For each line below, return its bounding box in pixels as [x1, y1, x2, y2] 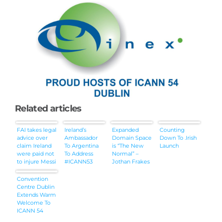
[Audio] [111, 181, 132, 189]
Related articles [14, 103, 82, 114]
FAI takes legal [16, 126, 56, 133]
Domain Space [111, 134, 152, 141]
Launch [159, 142, 179, 149]
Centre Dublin [16, 183, 55, 190]
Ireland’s [64, 126, 86, 133]
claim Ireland [16, 142, 52, 149]
